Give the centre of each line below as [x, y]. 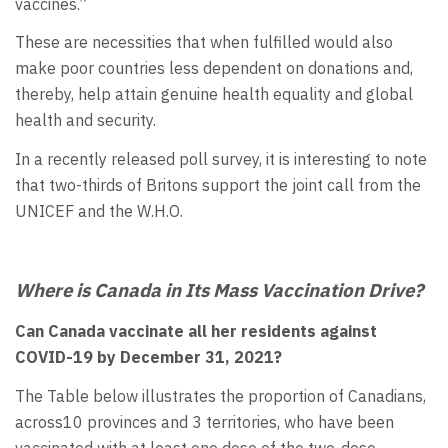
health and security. [85, 120]
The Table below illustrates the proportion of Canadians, [220, 395]
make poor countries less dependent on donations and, [214, 68]
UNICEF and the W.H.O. [99, 210]
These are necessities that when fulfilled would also [204, 42]
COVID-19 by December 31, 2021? [148, 357]
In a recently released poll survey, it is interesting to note [221, 158]
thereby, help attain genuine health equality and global [214, 94]
